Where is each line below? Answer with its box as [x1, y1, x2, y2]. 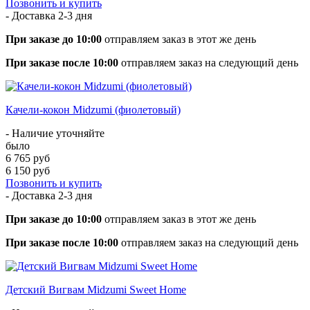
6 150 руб [6, 164, 50, 176]
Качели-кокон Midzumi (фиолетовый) [6, 103, 181, 116]
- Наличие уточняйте [6, 127, 104, 139]
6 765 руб [6, 152, 50, 164]
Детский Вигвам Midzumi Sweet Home [6, 283, 186, 295]
